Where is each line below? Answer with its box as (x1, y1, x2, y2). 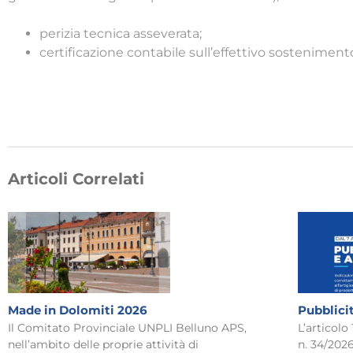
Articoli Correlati (8, 169, 144, 189)
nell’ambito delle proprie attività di (8, 336, 199, 351)
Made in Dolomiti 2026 (8, 302, 147, 318)
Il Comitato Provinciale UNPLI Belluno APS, (8, 320, 247, 335)
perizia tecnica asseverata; (39, 26, 202, 42)
